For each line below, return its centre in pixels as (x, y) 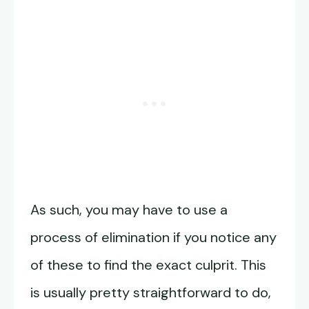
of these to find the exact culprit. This (148, 265)
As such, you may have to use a (129, 210)
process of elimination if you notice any (153, 237)
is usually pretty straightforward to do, (151, 292)
